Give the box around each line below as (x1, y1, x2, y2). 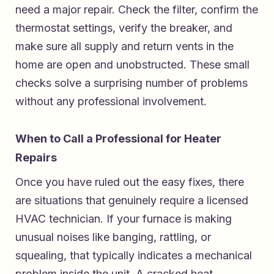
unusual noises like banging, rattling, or (15, 231, 211, 244)
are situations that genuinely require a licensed (15, 194, 248, 207)
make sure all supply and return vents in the (15, 40, 234, 53)
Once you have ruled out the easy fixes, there (15, 176, 244, 189)
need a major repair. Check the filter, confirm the (15, 3, 258, 17)
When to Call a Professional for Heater (15, 132, 221, 146)
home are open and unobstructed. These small (15, 58, 250, 72)
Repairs (15, 151, 57, 165)
